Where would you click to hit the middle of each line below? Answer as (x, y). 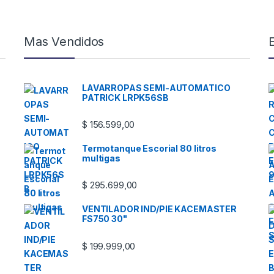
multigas (101, 158)
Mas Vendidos (64, 41)
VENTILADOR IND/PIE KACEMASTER (159, 209)
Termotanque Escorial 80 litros (149, 148)
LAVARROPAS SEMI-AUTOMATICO (156, 87)
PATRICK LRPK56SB (125, 97)
